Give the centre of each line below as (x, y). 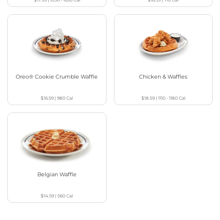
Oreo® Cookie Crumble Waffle (57, 76)
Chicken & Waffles (163, 76)
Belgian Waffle (57, 174)
